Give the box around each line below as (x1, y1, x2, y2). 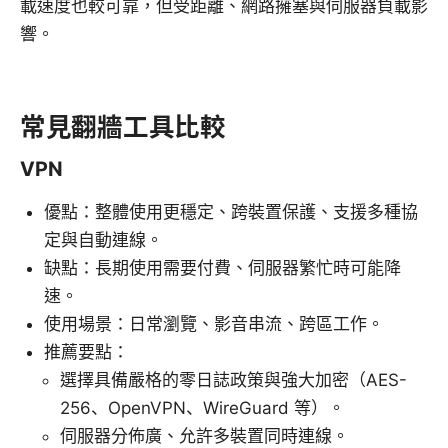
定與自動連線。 (44, 230, 163, 251)
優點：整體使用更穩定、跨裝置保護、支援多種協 (44, 202, 418, 223)
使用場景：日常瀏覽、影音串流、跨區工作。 (44, 314, 384, 335)
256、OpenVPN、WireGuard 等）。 (60, 398, 345, 419)
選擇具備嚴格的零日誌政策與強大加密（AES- (60, 370, 407, 391)
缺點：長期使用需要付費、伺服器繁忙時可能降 (44, 258, 401, 279)
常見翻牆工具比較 (20, 111, 226, 143)
